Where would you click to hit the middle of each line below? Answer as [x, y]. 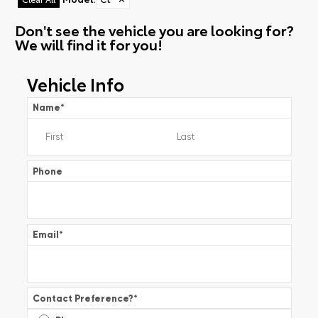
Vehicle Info [75, 83]
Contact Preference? [83, 298]
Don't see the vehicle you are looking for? [154, 30]
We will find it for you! [88, 44]
